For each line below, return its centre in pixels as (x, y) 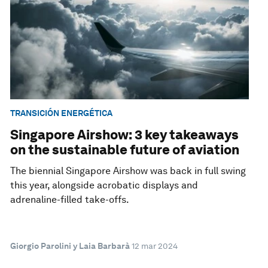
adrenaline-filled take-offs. (70, 200)
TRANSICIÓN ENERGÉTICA (62, 113)
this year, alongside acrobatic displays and (104, 185)
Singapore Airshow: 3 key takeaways (125, 135)
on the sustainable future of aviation (125, 150)
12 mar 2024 (155, 246)
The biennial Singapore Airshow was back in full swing (128, 171)
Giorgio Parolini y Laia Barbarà (70, 246)
